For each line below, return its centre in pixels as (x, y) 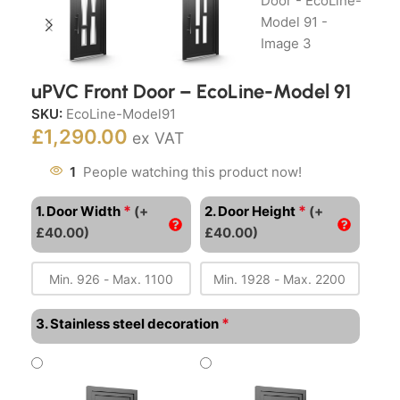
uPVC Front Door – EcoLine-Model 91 (191, 92)
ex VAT (158, 138)
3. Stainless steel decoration (127, 324)
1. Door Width (78, 212)
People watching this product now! (192, 172)
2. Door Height (250, 212)
